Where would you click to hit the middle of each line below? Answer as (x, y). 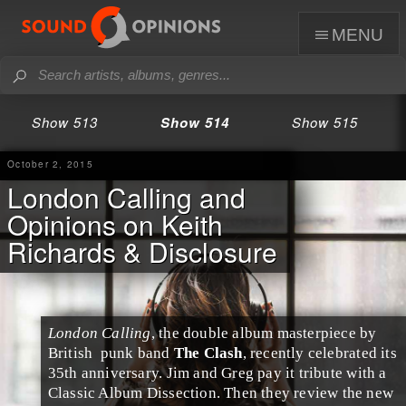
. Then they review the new (305, 392)
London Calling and (126, 197)
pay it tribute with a (320, 372)
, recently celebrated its (319, 353)
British (70, 353)
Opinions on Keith (115, 224)
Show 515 (324, 122)
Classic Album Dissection (132, 392)
